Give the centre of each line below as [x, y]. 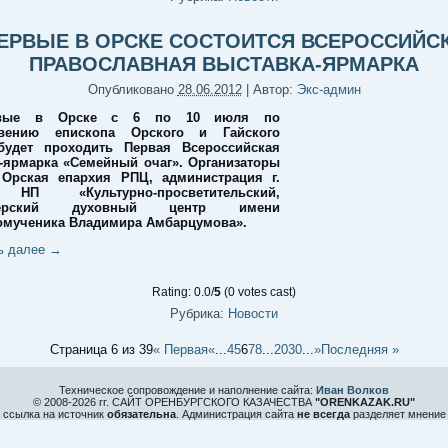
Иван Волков [352, 390]
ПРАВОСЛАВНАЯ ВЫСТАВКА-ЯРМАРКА [224, 64]
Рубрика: [197, 313]
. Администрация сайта [236, 414]
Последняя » [359, 349]
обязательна [141, 414]
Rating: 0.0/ [183, 292]
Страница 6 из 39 [101, 349]
